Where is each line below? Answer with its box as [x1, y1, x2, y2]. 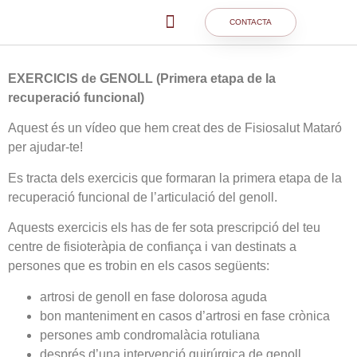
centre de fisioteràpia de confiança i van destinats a [8, 240, 296, 254]
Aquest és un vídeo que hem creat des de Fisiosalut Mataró [8, 121, 342, 135]
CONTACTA [229, 18, 273, 26]
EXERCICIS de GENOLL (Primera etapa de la [8, 72, 276, 85]
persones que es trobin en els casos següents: [8, 259, 269, 273]
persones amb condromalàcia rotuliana [40, 328, 260, 342]
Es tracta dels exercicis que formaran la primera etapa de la [8, 171, 342, 185]
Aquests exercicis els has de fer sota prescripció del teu [8, 221, 320, 235]
